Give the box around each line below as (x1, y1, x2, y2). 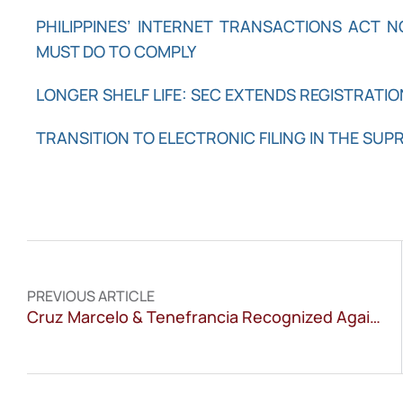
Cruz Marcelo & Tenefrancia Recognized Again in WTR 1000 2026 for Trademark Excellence (370, 305, 381, 327)
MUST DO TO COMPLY (36, 40, 196, 62)
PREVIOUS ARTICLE (27, 285, 155, 306)
